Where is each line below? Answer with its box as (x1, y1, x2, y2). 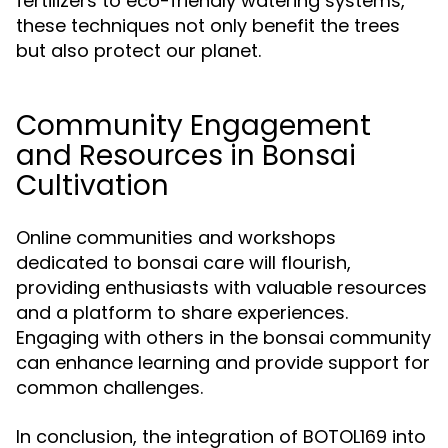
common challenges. (16, 375, 203, 400)
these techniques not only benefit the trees (16, 13, 400, 38)
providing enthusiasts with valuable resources (16, 275, 427, 300)
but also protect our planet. (16, 38, 261, 63)
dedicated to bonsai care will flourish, (16, 250, 351, 275)
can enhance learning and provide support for (16, 350, 430, 375)
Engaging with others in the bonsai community (16, 325, 431, 350)
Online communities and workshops (16, 225, 336, 250)
